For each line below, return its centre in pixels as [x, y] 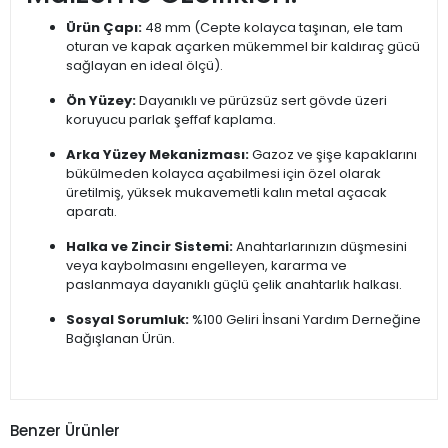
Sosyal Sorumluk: [127, 320]
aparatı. [91, 212]
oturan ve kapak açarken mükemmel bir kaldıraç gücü [243, 47]
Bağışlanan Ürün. [120, 339]
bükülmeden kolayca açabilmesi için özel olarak [223, 174]
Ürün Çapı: [104, 28]
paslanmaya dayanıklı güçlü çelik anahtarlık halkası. [234, 285]
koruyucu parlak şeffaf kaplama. [171, 120]
